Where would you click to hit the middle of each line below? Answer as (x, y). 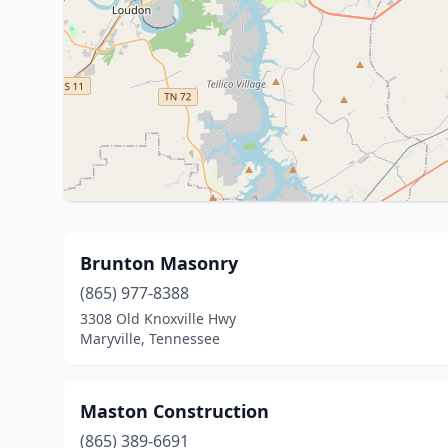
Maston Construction (174, 411)
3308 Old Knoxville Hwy (158, 318)
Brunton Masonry (159, 263)
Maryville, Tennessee (150, 338)
